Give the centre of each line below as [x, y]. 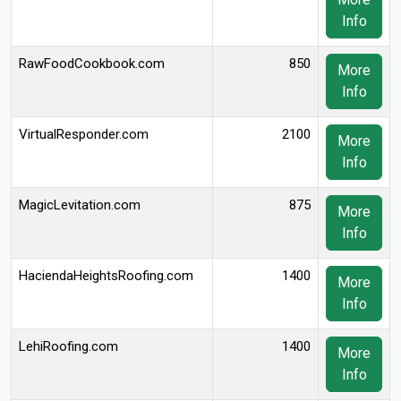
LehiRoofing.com [68, 346]
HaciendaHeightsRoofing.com [106, 276]
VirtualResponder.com [84, 134]
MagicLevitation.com [80, 205]
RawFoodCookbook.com [92, 64]
